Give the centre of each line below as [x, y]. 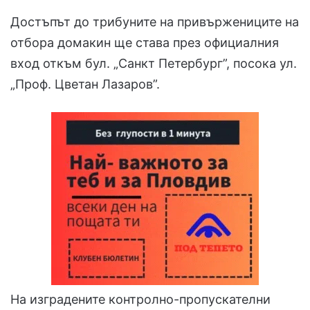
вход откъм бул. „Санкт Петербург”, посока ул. [154, 64]
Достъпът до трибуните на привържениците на [155, 22]
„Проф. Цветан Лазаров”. [85, 84]
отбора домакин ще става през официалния [145, 43]
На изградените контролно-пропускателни [140, 300]
